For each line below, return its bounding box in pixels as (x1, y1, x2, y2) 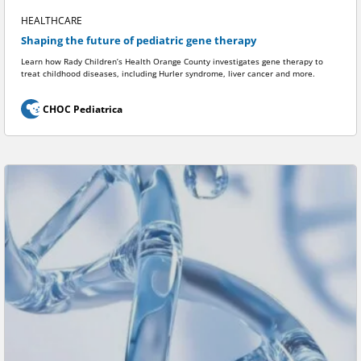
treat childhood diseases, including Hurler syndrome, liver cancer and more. (21, 68, 315, 79)
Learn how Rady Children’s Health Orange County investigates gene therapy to (21, 56, 323, 67)
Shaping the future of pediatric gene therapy (21, 34, 256, 48)
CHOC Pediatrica (42, 102, 122, 116)
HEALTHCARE (21, 14, 82, 28)
